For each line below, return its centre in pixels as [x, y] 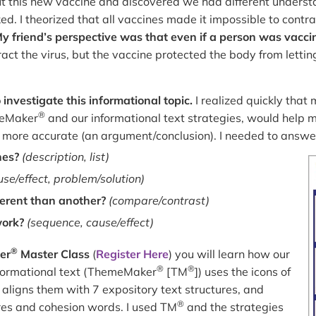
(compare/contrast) [159, 200]
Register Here [132, 254]
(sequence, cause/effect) [90, 222]
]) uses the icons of [243, 271]
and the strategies [234, 306]
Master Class [54, 254]
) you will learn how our [229, 254]
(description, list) [66, 156]
